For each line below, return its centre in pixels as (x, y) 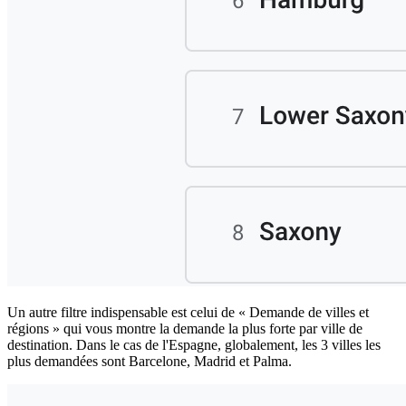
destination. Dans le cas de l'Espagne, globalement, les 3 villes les (194, 344)
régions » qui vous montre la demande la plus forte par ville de (185, 328)
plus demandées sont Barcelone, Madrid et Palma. (150, 361)
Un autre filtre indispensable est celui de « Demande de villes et (188, 312)
